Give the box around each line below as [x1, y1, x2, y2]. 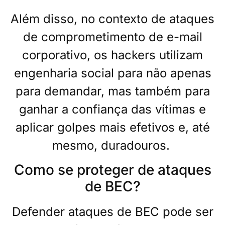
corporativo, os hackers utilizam [22, 47, 203, 62]
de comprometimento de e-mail [23, 29, 202, 44]
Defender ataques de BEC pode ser [12, 204, 213, 219]
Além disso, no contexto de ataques [11, 11, 214, 26]
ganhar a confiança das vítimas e [19, 101, 206, 117]
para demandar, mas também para [15, 83, 210, 98]
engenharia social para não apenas [14, 65, 211, 80]
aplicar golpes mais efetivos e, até [15, 120, 210, 135]
